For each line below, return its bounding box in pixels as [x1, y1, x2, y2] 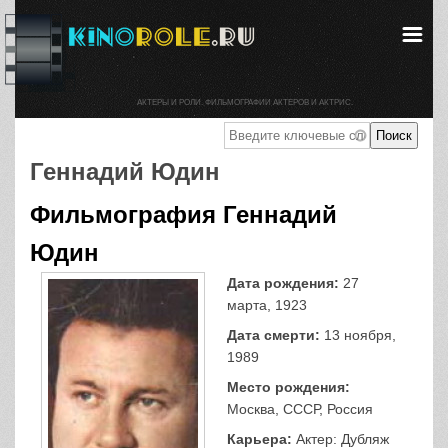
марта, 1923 [226, 297, 307, 313]
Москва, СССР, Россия [226, 401, 373, 417]
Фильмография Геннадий [30, 201, 337, 228]
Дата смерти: [226, 327, 320, 343]
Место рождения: [226, 379, 350, 395]
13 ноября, [319, 327, 396, 343]
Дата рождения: [226, 275, 339, 291]
